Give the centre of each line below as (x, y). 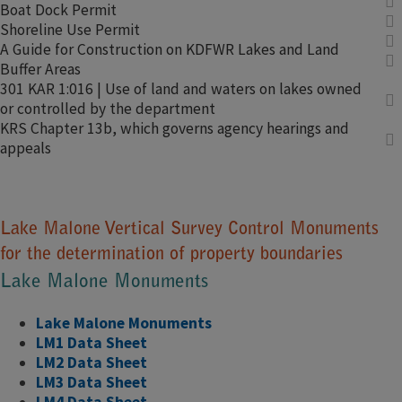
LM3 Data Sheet (92, 382)
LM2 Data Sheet (92, 362)
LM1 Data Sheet (92, 342)
